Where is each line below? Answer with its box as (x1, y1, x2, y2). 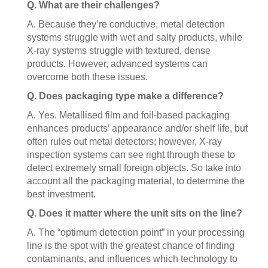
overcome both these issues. (27, 72, 148, 82)
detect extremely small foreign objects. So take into (27, 163, 241, 173)
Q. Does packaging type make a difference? (27, 91, 224, 101)
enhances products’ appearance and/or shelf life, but (27, 123, 248, 133)
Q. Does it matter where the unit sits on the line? (27, 208, 242, 218)
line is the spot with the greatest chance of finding (27, 240, 234, 251)
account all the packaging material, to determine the (27, 176, 245, 186)
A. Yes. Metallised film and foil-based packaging (27, 110, 230, 120)
